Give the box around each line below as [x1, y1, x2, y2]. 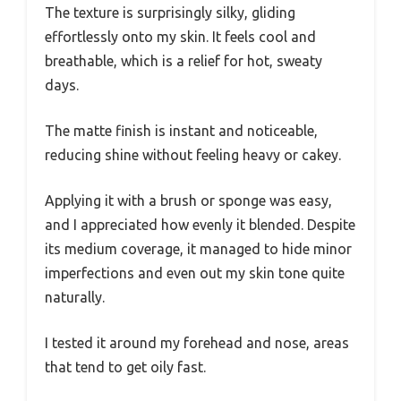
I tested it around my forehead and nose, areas [45, 334, 349, 351]
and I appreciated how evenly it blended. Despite [45, 216, 355, 233]
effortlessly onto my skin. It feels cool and [45, 28, 316, 45]
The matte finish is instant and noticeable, [45, 122, 318, 139]
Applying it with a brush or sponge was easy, [45, 192, 332, 209]
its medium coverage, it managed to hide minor [45, 240, 352, 257]
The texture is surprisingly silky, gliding [45, 4, 295, 21]
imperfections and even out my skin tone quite [45, 264, 345, 281]
